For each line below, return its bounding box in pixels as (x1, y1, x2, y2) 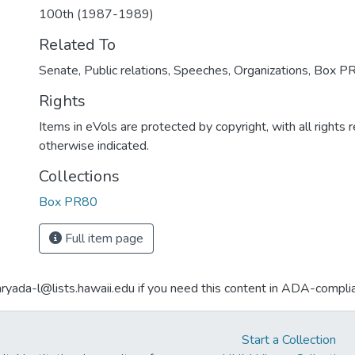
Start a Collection (241, 331, 336, 349)
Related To (39, 34, 116, 55)
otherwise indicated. (39, 137, 149, 155)
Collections (39, 166, 120, 187)
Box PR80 (39, 193, 97, 211)
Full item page (62, 230, 143, 247)
